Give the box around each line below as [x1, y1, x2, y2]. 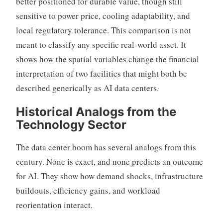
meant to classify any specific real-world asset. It [15, 39, 186, 51]
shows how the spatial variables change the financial [15, 53, 199, 65]
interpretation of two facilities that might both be [15, 68, 187, 80]
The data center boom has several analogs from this [15, 141, 196, 153]
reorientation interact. [15, 199, 93, 211]
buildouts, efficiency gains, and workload [15, 185, 160, 197]
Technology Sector [15, 117, 126, 132]
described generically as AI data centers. [15, 82, 159, 94]
